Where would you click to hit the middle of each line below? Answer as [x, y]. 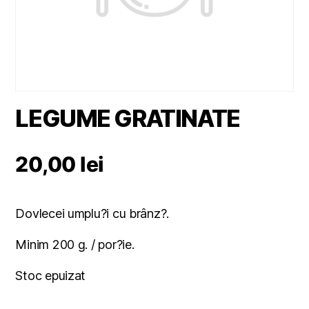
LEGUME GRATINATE [128, 119]
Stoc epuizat [51, 276]
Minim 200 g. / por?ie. [75, 245]
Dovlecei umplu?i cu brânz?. [92, 214]
